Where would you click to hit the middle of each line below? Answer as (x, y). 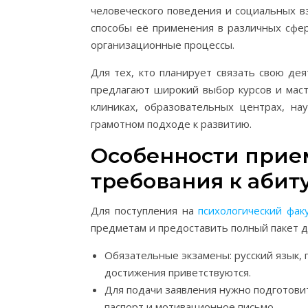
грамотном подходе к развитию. (171, 124)
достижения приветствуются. (178, 272)
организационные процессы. (163, 45)
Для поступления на (145, 210)
